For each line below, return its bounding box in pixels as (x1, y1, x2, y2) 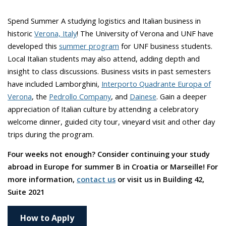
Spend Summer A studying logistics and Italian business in (8, 15, 201, 26)
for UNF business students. (121, 40, 212, 51)
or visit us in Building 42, (116, 174, 204, 185)
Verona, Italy (34, 28, 77, 38)
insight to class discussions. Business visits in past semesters (8, 66, 211, 76)
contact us (77, 174, 116, 185)
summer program (59, 40, 119, 51)
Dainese (130, 91, 156, 101)
